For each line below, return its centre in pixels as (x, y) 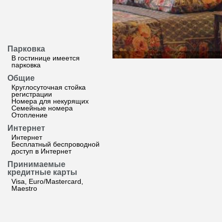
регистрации (32, 94)
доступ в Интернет (41, 151)
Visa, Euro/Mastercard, (47, 181)
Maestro (24, 188)
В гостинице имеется (46, 58)
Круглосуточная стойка (49, 87)
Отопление (29, 115)
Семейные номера (42, 108)
